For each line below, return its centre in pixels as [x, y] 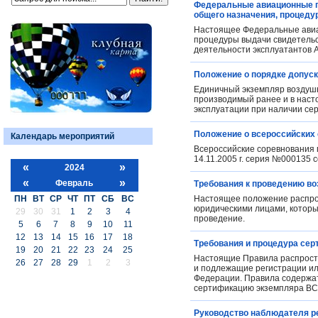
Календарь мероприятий [62, 136]
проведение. [219, 219]
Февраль [74, 183]
